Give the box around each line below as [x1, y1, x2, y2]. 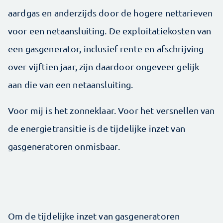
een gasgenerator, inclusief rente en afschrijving [8, 43, 204, 54]
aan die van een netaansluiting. [8, 79, 135, 90]
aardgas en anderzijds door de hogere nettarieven [8, 7, 213, 18]
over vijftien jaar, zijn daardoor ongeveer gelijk [8, 61, 200, 72]
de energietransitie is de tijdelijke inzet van [8, 122, 185, 133]
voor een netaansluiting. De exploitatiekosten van [8, 25, 212, 36]
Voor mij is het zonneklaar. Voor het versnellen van [8, 105, 215, 115]
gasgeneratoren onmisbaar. [8, 140, 120, 151]
